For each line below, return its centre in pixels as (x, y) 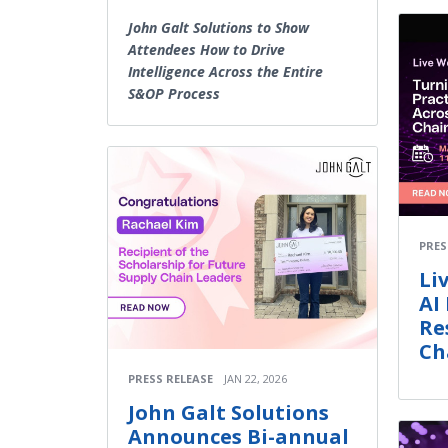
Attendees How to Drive (206, 49)
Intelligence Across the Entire (225, 71)
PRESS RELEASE (170, 378)
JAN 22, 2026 (255, 378)
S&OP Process (174, 93)
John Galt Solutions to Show (218, 27)
